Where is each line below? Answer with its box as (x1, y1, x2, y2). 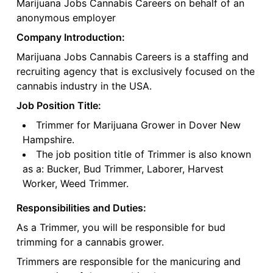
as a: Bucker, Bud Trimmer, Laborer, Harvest (22, 163, 224, 175)
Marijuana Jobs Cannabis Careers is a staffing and (16, 51, 249, 63)
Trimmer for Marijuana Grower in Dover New (35, 119, 241, 132)
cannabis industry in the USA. (16, 80, 152, 93)
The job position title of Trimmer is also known (35, 148, 251, 161)
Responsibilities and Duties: (16, 202, 146, 214)
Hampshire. (22, 133, 74, 146)
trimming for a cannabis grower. (16, 236, 164, 249)
